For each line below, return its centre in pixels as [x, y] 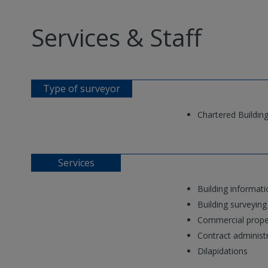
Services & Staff [116, 38]
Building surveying [232, 205]
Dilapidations [222, 251]
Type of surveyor [82, 89]
